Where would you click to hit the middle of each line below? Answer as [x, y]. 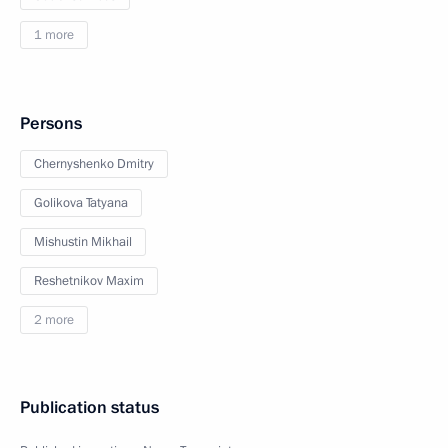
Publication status [89, 407]
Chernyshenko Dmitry [94, 164]
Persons [51, 123]
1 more [54, 35]
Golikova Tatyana [81, 203]
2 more [54, 320]
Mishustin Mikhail [83, 242]
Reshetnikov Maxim [89, 281]
